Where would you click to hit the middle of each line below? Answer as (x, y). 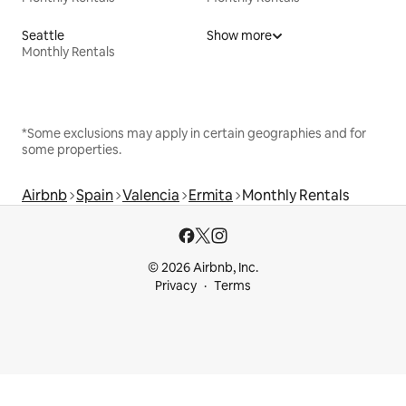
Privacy (176, 285)
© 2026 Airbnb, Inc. (203, 267)
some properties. (72, 149)
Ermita (211, 195)
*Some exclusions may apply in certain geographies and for (194, 133)
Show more (239, 35)
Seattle (43, 35)
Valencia (151, 195)
